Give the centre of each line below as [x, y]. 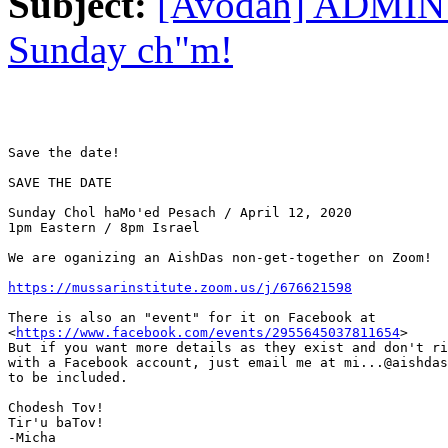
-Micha [32, 438]
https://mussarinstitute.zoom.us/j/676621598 [180, 288]
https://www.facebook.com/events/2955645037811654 [208, 333]
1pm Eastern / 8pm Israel [104, 228]
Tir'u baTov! [56, 423]
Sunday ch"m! [120, 50]
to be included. [68, 378]
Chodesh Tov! [56, 408]
